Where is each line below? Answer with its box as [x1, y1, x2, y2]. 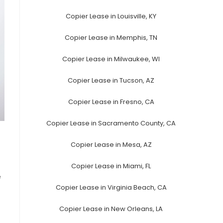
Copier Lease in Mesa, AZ [70, 139, 152, 149]
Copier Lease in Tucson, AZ [68, 75, 154, 85]
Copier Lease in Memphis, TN [65, 32, 157, 42]
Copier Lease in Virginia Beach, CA [55, 182, 167, 192]
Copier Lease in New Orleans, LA [59, 204, 163, 214]
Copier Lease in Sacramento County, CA [46, 118, 176, 128]
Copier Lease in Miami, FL [71, 161, 151, 171]
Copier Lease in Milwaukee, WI [62, 54, 160, 64]
